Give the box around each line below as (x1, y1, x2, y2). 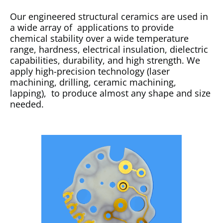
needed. (10, 98, 44, 110)
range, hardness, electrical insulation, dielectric (10, 43, 208, 55)
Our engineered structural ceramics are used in (10, 10, 208, 22)
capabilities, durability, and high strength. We (10, 54, 200, 66)
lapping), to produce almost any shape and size (10, 87, 211, 99)
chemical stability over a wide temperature (10, 32, 189, 44)
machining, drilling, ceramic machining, (10, 76, 176, 88)
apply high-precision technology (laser (10, 65, 170, 77)
